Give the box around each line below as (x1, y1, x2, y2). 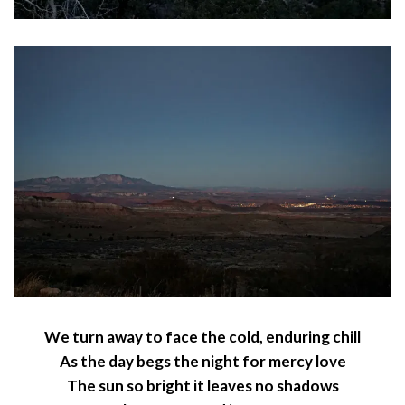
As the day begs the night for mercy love (59, 352, 346, 372)
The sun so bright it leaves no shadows (66, 376, 339, 396)
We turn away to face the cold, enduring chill (44, 327, 361, 347)
